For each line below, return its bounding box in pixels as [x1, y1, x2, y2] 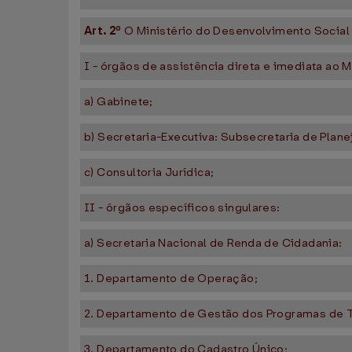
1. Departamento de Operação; [84, 271, 258, 286]
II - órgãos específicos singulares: [84, 200, 280, 215]
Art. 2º [84, 24, 125, 38]
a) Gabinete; [84, 94, 153, 109]
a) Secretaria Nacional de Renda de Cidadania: [84, 236, 343, 251]
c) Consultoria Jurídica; [84, 165, 214, 180]
